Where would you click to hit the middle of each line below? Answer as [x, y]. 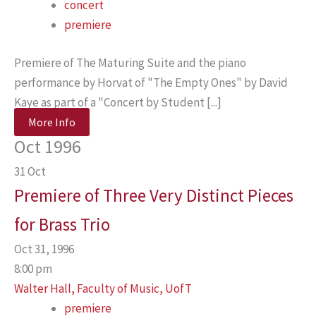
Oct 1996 [48, 146]
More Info [52, 122]
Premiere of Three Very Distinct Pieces [154, 195]
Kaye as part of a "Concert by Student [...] [118, 102]
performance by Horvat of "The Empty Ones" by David [151, 82]
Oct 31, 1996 [48, 249]
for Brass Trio [62, 224]
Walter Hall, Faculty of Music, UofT [103, 288]
